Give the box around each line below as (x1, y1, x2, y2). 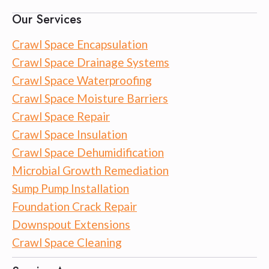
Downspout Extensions (12, 217, 130, 231)
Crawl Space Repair (12, 109, 110, 123)
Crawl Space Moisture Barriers (12, 91, 168, 105)
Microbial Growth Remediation (12, 163, 169, 177)
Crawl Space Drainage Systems (12, 55, 169, 69)
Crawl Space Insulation (12, 127, 127, 141)
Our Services (12, 10, 82, 28)
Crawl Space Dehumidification (12, 145, 164, 159)
